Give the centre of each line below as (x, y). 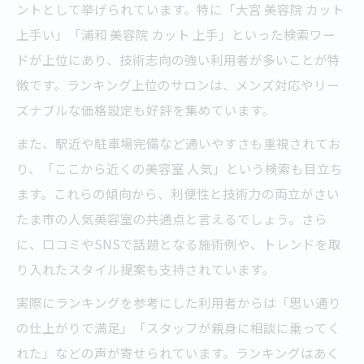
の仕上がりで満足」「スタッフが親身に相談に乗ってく (178, 328)
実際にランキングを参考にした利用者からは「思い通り (179, 303)
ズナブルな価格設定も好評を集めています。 (145, 110)
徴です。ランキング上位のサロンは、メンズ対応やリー (178, 85)
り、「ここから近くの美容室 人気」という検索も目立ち (180, 169)
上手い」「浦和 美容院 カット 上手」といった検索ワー (176, 35)
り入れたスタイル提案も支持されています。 (145, 269)
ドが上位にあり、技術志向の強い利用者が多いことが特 (178, 60)
